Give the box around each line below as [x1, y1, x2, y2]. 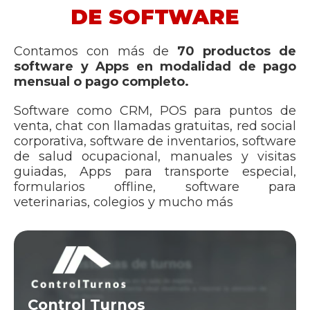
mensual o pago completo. [14, 74, 189, 89]
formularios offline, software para [14, 179, 296, 194]
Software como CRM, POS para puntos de [14, 103, 296, 118]
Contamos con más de [14, 44, 169, 59]
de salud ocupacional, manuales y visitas [14, 149, 296, 164]
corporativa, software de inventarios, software [14, 134, 296, 149]
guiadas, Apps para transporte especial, [14, 164, 296, 179]
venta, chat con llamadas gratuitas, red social [14, 118, 296, 134]
